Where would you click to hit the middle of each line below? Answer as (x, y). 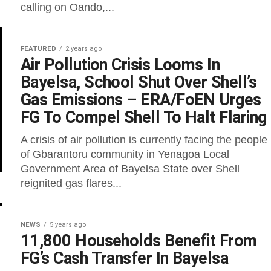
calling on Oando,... (67, 7)
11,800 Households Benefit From (139, 241)
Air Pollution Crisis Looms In (120, 65)
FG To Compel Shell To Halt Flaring (144, 117)
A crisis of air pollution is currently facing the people (144, 140)
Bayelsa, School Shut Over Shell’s (139, 82)
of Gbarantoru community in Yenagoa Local (125, 154)
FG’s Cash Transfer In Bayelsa (125, 258)
